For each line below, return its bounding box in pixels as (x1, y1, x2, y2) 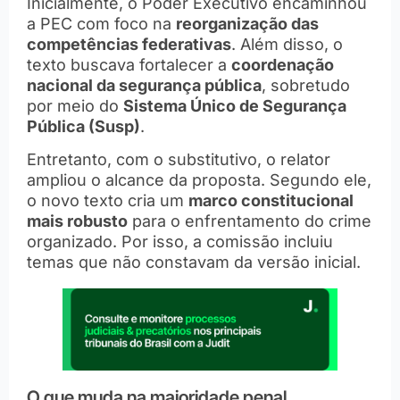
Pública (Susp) (27, 116, 140, 136)
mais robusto (27, 212, 128, 231)
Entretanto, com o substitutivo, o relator (27, 150, 330, 170)
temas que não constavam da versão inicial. (27, 253, 361, 272)
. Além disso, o (231, 34, 343, 54)
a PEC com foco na (27, 13, 176, 33)
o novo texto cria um (27, 191, 188, 211)
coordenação (231, 54, 334, 74)
